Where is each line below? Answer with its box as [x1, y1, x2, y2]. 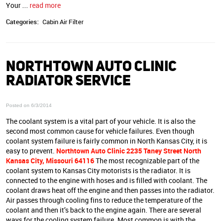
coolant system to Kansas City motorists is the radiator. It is [6, 165, 190, 175]
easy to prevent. [6, 146, 56, 155]
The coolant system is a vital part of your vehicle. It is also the [6, 116, 195, 126]
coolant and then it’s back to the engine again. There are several [6, 205, 201, 215]
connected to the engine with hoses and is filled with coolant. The [6, 175, 207, 185]
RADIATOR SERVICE [6, 71, 131, 90]
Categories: [6, 17, 39, 27]
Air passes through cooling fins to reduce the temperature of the [6, 195, 202, 205]
